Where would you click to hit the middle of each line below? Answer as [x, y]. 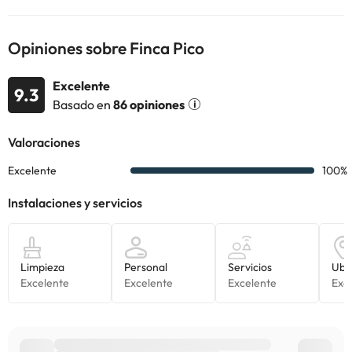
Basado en [83, 104]
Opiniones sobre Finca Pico [106, 48]
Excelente [81, 86]
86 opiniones [149, 104]
